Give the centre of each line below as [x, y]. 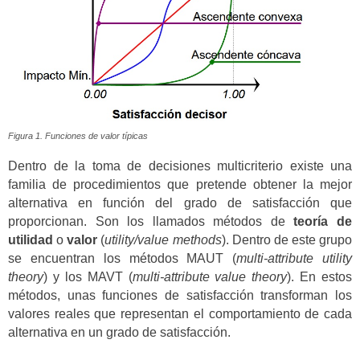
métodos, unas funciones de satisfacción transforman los [180, 296]
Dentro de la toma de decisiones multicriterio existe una [180, 166]
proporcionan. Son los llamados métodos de [151, 222]
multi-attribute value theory [210, 277]
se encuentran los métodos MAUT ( [123, 259]
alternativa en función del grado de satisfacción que [180, 203]
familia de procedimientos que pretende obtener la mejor [180, 185]
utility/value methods [163, 240]
